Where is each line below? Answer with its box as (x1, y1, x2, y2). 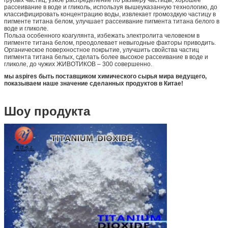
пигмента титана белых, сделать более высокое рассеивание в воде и (4, 53, 208, 61)
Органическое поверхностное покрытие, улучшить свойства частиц (4, 46, 199, 54)
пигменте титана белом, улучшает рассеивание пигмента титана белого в (4, 18, 219, 25)
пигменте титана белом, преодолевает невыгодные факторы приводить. (4, 39, 216, 47)
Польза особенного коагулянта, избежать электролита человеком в (4, 32, 199, 40)
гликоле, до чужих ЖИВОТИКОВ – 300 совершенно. (4, 61, 152, 68)
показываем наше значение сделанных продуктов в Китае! (4, 80, 183, 88)
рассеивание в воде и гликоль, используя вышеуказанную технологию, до (4, 4, 217, 11)
